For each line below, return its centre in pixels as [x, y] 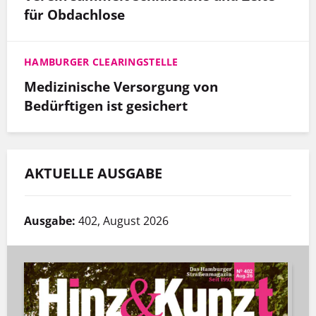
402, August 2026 [123, 220]
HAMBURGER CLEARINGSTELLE [101, 62]
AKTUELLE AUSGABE [93, 173]
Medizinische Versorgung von [121, 87]
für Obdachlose [74, 14]
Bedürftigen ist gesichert [106, 106]
